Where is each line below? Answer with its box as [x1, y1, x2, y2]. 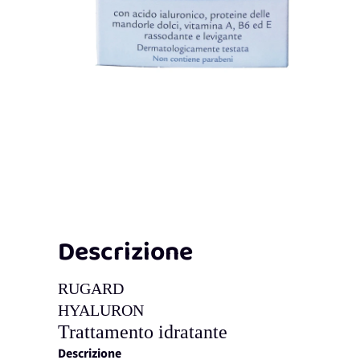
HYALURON [58, 301, 144, 320]
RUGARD [58, 280, 124, 298]
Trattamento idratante [58, 321, 227, 343]
